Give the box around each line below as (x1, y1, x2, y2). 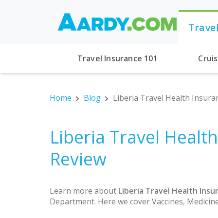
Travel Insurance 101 (77, 53, 158, 64)
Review (50, 146, 107, 171)
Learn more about (50, 185, 118, 196)
